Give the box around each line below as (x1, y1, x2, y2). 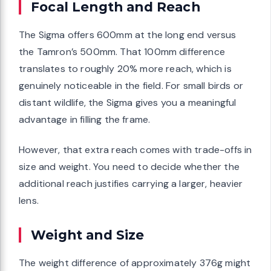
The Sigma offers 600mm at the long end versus (19, 28, 237, 42)
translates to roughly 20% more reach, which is (19, 62, 232, 76)
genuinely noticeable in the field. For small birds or (19, 79, 244, 93)
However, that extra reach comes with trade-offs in (19, 143, 252, 157)
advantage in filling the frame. (19, 113, 151, 126)
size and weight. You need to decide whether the (19, 160, 240, 174)
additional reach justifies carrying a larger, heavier (19, 177, 243, 191)
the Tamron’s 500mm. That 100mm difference (19, 45, 225, 59)
